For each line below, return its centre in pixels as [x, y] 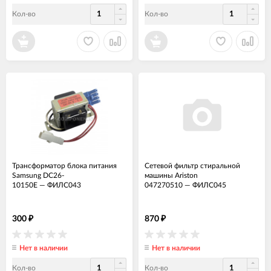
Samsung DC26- [38, 175]
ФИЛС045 [209, 185]
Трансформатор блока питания [64, 165]
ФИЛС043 [64, 185]
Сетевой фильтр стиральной [192, 165]
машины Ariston [171, 175]
